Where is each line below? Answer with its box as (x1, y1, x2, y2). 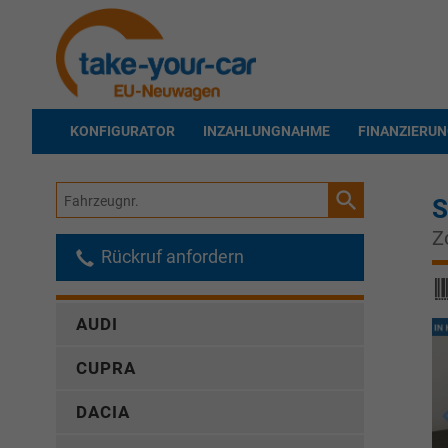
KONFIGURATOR (70, 123, 175, 140)
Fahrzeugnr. (56, 186, 132, 203)
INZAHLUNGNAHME (203, 123, 330, 140)
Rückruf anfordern (97, 246, 244, 268)
